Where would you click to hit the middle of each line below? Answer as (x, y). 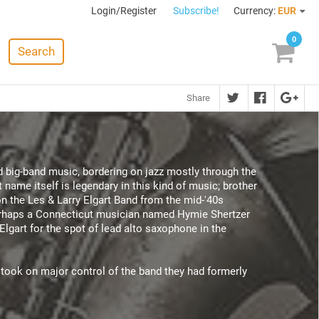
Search (36, 51)
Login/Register (125, 11)
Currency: (255, 11)
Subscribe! (196, 11)
